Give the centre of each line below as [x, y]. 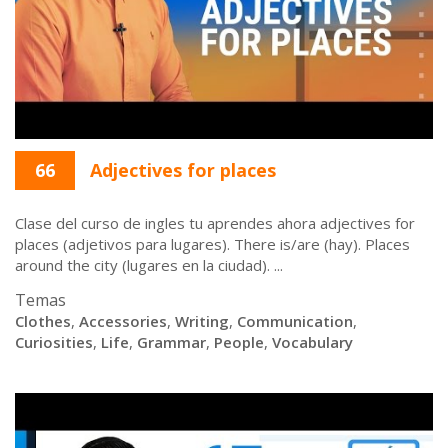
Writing [202, 321]
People [239, 342]
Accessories [123, 321]
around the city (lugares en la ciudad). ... [149, 265]
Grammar [171, 342]
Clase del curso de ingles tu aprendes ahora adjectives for [215, 223]
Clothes [43, 321]
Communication [295, 321]
